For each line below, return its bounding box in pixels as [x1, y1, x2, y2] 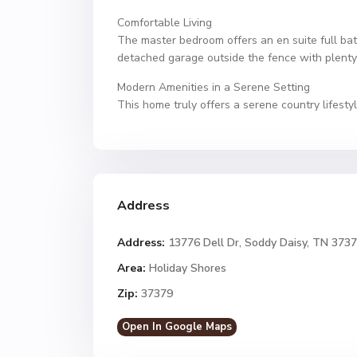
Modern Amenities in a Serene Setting [117, 80, 310, 95]
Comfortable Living [117, 15, 212, 30]
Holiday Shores [149, 261, 226, 276]
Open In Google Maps [122, 320, 232, 334]
